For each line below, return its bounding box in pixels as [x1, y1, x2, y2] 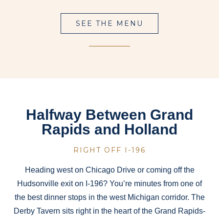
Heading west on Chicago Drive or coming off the [24, 166, 195, 175]
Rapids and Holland [42, 121, 177, 138]
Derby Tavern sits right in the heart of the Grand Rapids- [14, 207, 205, 216]
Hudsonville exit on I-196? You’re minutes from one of [17, 179, 202, 188]
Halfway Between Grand [26, 107, 193, 123]
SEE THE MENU [76, 19, 143, 28]
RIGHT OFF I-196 [73, 146, 146, 155]
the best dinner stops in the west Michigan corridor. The [14, 193, 205, 202]
